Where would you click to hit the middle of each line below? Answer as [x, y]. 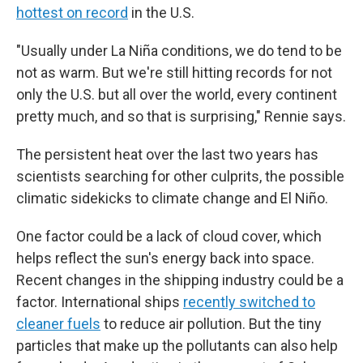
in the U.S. [161, 13]
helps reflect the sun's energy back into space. [165, 258]
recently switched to [249, 302]
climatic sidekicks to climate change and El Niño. [172, 198]
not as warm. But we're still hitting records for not [174, 73]
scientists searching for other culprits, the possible [180, 176]
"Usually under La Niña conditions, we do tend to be [179, 51]
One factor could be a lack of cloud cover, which [169, 236]
